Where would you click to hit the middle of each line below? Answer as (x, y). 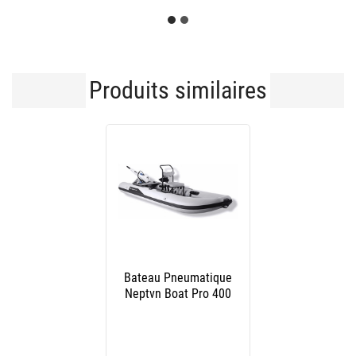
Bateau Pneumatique (178, 278)
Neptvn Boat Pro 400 (178, 294)
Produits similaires (178, 90)
